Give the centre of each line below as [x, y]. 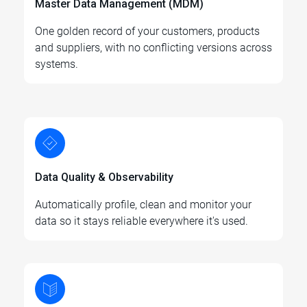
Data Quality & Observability [104, 177]
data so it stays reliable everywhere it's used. [142, 221]
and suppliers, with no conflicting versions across [153, 48]
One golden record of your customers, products [147, 32]
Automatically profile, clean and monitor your [143, 205]
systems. [57, 64]
